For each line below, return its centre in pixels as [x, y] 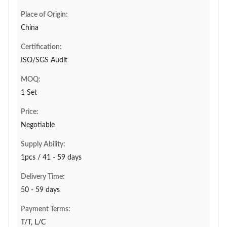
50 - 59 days [40, 190]
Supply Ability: [43, 144]
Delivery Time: [43, 177]
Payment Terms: [46, 209]
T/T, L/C [33, 222]
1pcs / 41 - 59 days [51, 158]
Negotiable [38, 125]
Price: [30, 112]
